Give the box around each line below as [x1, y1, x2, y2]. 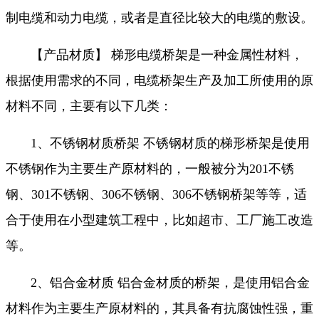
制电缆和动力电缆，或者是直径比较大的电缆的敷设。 [6, 11, 313, 26]
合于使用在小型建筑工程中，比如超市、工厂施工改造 [6, 213, 313, 228]
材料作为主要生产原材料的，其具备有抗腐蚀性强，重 [6, 301, 313, 316]
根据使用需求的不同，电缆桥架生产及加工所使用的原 [6, 73, 313, 88]
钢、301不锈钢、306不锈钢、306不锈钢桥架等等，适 [6, 187, 307, 202]
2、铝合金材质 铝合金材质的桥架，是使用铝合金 [31, 276, 310, 291]
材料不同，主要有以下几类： [6, 99, 172, 114]
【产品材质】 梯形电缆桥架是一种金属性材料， [31, 48, 303, 63]
